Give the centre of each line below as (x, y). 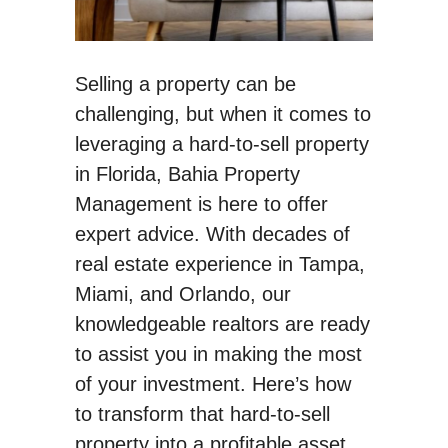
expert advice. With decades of (212, 233)
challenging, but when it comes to (222, 113)
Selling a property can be (185, 83)
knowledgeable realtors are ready (222, 323)
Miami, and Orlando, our (182, 293)
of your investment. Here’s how (212, 383)
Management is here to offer (201, 203)
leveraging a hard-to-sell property (221, 143)
